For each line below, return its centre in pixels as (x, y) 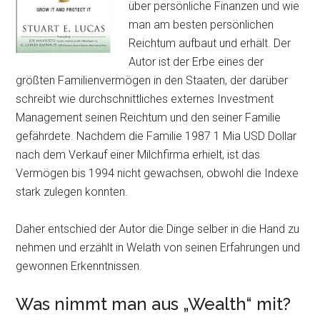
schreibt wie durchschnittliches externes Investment (145, 99)
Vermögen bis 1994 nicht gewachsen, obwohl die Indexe (157, 173)
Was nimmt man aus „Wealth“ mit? (154, 304)
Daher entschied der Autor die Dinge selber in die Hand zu (158, 229)
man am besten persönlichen (201, 25)
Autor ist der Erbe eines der (196, 62)
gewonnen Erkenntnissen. (79, 266)
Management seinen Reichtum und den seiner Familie (149, 117)
